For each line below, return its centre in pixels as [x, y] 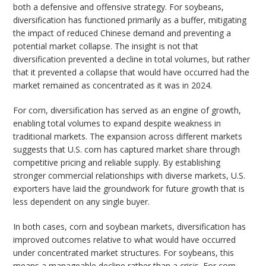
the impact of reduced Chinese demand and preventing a [122, 33]
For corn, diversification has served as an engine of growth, [127, 110]
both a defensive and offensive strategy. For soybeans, [119, 7]
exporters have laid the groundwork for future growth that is [129, 189]
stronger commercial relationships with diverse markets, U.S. [129, 176]
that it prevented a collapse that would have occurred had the [132, 72]
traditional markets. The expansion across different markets [128, 137]
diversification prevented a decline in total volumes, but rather [132, 59]
